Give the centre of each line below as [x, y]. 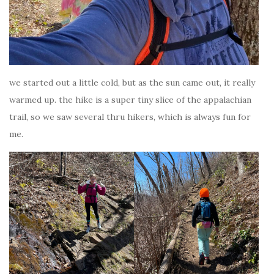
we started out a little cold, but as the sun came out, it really [132, 82]
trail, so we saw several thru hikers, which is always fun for [130, 117]
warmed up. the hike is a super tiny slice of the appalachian [130, 99]
